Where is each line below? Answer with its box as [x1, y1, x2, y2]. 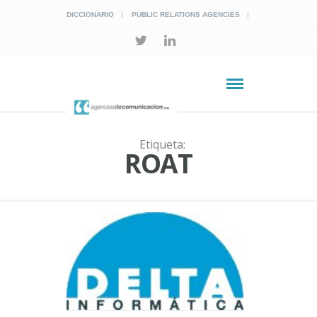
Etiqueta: [139, 137, 185, 152]
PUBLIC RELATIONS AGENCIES [132, 11, 240, 18]
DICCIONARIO [67, 11, 114, 18]
